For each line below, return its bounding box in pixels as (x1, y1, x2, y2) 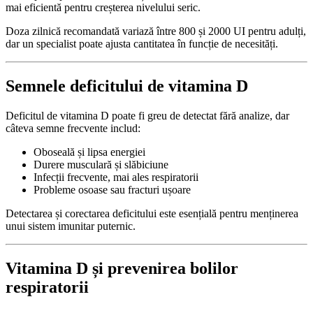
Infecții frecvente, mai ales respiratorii (34, 170, 198, 183)
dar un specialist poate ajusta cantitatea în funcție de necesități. (6, 37, 278, 50)
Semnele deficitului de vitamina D (6, 76, 248, 95)
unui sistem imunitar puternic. (6, 219, 136, 232)
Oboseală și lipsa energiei (34, 145, 145, 158)
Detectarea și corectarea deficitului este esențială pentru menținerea (6, 207, 298, 219)
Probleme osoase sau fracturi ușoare (34, 183, 191, 196)
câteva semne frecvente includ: (6, 122, 140, 134)
